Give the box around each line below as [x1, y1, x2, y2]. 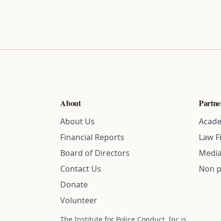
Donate [60, 179, 88, 190]
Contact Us [60, 163, 102, 175]
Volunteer [60, 195, 98, 206]
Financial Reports [60, 132, 125, 143]
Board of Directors [60, 147, 130, 159]
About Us [60, 116, 95, 127]
